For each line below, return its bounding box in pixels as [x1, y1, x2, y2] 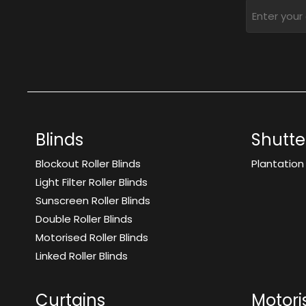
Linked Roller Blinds [36, 249, 128, 263]
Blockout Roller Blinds [36, 156, 141, 171]
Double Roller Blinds [36, 212, 133, 226]
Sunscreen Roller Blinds [36, 193, 150, 208]
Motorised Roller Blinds [36, 230, 148, 245]
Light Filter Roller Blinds [36, 175, 148, 189]
